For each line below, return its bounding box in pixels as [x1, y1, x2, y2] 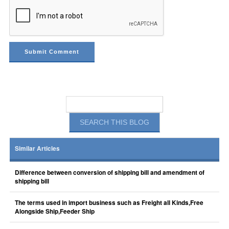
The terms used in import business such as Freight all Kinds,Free [14, 198, 203, 207]
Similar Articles [14, 144, 60, 153]
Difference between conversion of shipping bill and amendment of [14, 168, 204, 177]
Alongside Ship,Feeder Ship [14, 207, 95, 216]
